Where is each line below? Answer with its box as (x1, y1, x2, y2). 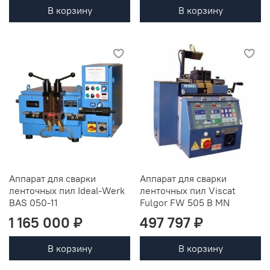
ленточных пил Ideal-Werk (9, 184, 125, 196)
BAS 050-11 (9, 196, 58, 209)
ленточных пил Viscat (140, 184, 236, 196)
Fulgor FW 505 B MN (140, 196, 230, 209)
